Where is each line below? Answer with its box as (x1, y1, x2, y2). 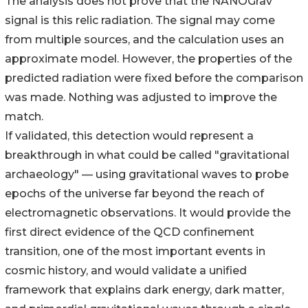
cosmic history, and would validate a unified (5, 264, 247, 278)
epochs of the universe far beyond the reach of (5, 187, 264, 201)
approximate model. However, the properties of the (5, 52, 292, 66)
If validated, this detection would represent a (5, 129, 254, 143)
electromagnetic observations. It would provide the (5, 206, 291, 220)
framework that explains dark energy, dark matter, (5, 283, 284, 297)
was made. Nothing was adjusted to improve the (5, 91, 277, 104)
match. (5, 110, 43, 124)
